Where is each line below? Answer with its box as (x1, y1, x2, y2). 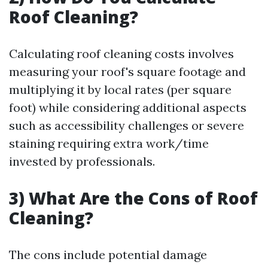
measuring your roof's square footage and (9, 64, 246, 79)
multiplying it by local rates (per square (9, 82, 232, 97)
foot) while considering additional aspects (9, 100, 246, 115)
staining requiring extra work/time (9, 136, 209, 151)
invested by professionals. (9, 154, 155, 169)
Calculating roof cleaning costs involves (9, 46, 234, 61)
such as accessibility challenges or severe (9, 118, 244, 133)
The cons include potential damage (9, 247, 207, 262)
